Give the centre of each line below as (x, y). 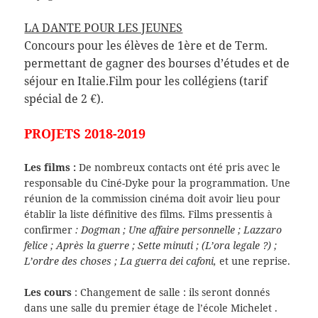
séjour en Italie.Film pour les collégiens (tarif (146, 81)
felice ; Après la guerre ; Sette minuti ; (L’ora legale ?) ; (151, 245)
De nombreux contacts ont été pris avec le (180, 167)
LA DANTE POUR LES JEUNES (104, 27)
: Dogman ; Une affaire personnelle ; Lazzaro (179, 229)
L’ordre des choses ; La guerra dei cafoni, (122, 261)
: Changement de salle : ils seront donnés (171, 292)
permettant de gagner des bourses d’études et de (157, 63)
